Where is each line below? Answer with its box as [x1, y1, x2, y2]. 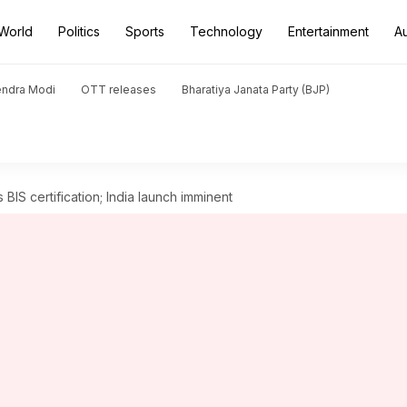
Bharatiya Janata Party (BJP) [182, 83, 330, 96]
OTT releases [81, 83, 156, 96]
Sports [125, 24, 164, 39]
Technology [190, 24, 263, 39]
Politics [58, 24, 100, 39]
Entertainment [288, 24, 369, 39]
